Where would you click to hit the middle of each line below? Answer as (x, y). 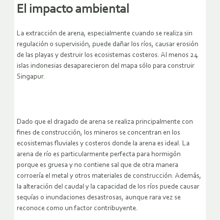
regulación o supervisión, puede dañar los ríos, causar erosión (108, 45)
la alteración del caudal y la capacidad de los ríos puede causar (108, 187)
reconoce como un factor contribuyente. (77, 209)
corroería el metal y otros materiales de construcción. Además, (109, 176)
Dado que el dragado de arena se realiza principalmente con (105, 122)
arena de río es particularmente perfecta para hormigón (99, 155)
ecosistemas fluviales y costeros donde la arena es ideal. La (103, 144)
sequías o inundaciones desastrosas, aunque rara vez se (99, 198)
